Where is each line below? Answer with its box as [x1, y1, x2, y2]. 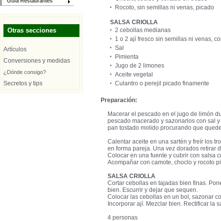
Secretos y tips [3, 80, 42, 87]
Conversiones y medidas [3, 57, 70, 64]
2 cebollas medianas [115, 27, 171, 34]
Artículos [3, 46, 27, 53]
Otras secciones [7, 27, 56, 34]
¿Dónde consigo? [3, 69, 46, 75]
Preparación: [101, 97, 137, 104]
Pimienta [115, 53, 139, 60]
